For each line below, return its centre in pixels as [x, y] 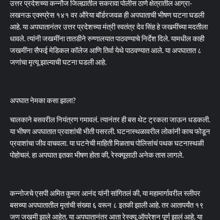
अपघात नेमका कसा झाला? [43, 100]
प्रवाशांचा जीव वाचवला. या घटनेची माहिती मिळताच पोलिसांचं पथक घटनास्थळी [107, 143]
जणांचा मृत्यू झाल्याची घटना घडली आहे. [58, 62]
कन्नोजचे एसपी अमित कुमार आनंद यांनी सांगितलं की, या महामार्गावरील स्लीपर [105, 193]
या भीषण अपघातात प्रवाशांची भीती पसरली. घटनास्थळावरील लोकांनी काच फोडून [110, 131]
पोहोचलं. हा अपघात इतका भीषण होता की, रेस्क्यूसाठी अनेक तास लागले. [97, 155]
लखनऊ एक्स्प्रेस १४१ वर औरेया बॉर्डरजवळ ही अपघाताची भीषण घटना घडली [107, 15]
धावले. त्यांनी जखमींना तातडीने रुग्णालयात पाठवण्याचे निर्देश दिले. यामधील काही [107, 38]
